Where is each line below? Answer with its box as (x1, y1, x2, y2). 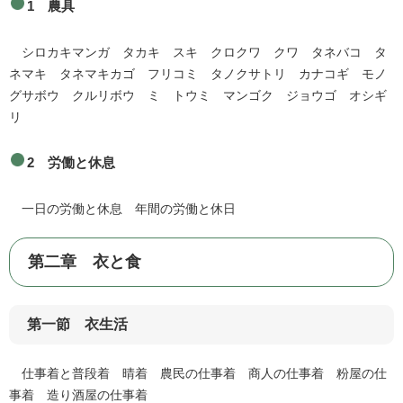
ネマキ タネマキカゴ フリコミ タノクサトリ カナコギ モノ (9, 67, 387, 82)
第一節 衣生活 (27, 317, 128, 333)
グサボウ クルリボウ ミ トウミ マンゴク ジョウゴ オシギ (9, 88, 387, 103)
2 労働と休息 (27, 155, 115, 171)
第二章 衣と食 (28, 253, 141, 272)
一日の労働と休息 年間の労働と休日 (9, 201, 236, 217)
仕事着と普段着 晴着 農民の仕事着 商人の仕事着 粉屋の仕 (9, 366, 387, 381)
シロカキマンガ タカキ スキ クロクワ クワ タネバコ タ (9, 45, 387, 60)
